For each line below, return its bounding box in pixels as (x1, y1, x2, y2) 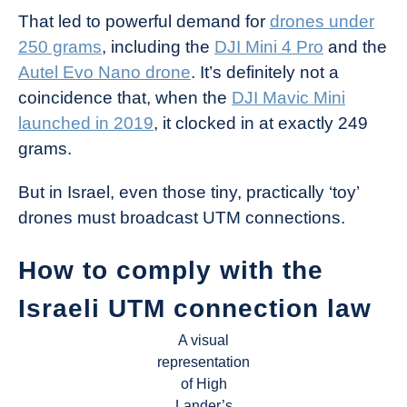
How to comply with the (18, 256, 323, 285)
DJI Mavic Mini (232, 88, 345, 107)
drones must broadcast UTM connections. (18, 208, 345, 227)
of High (180, 376, 227, 392)
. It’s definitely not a (191, 63, 339, 82)
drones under (270, 12, 374, 31)
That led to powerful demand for (18, 12, 270, 31)
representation (157, 354, 250, 371)
